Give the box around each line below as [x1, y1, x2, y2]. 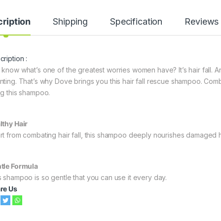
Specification [110, 16, 163, 27]
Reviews [184, 16, 219, 27]
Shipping [53, 16, 88, 27]
